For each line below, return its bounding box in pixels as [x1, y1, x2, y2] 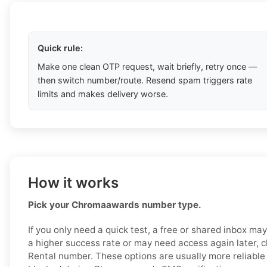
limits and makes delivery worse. [38, 89, 168, 100]
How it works [28, 174, 119, 192]
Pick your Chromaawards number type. [28, 199, 201, 211]
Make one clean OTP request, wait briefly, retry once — [38, 61, 257, 72]
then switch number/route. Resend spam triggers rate [38, 75, 252, 86]
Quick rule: [38, 43, 83, 54]
